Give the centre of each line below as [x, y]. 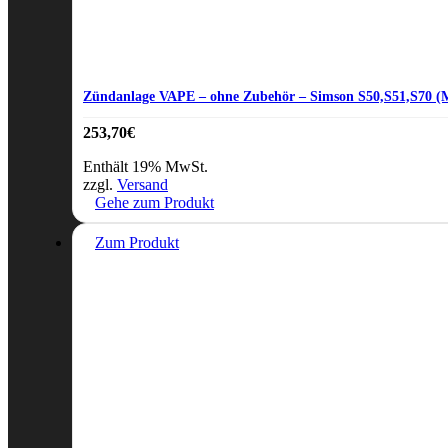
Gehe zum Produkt [154, 202]
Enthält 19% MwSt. [145, 166]
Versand [142, 184]
